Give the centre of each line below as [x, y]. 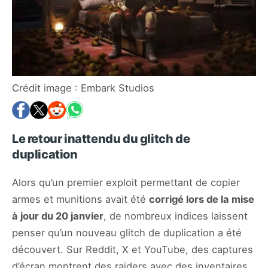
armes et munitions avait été [80, 200]
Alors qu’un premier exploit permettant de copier [126, 183]
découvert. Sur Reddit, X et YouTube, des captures [133, 250]
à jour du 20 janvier [58, 216]
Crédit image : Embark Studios [83, 88]
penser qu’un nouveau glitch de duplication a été [127, 233]
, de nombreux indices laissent [176, 216]
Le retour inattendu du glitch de [101, 139]
